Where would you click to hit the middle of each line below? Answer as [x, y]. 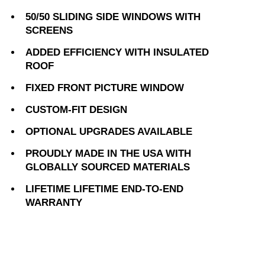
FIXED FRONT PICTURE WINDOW [105, 88]
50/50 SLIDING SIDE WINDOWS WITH [113, 17]
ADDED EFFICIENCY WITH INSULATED [117, 52]
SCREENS [49, 30]
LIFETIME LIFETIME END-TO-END [104, 189]
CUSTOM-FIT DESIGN [76, 109]
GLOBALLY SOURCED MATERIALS [108, 167]
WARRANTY [54, 202]
